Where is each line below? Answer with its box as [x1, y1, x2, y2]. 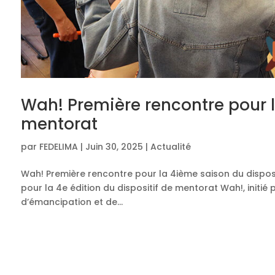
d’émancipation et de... [20, 196, 123, 209]
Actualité [150, 141, 191, 153]
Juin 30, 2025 [85, 141, 143, 153]
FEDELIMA [39, 141, 78, 153]
